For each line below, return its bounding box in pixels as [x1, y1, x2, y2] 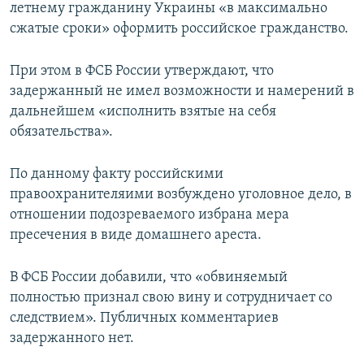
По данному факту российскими [10, 167, 223, 183]
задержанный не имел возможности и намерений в [10, 84, 354, 100]
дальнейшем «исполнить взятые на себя [10, 104, 276, 120]
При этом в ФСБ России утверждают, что [10, 63, 274, 80]
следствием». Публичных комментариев [10, 310, 279, 327]
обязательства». [10, 124, 113, 141]
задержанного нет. [10, 331, 134, 347]
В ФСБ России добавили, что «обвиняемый [10, 270, 288, 286]
